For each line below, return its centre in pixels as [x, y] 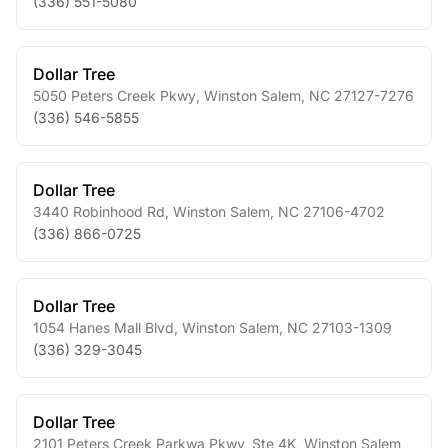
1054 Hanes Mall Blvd [103, 327]
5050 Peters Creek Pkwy [114, 95]
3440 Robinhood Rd [99, 211]
